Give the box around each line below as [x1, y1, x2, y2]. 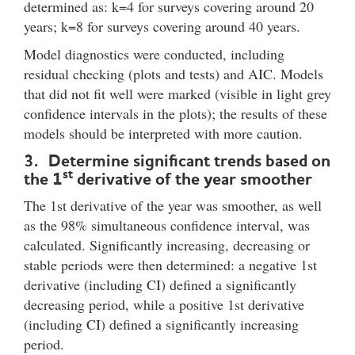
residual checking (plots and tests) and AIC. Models [24, 63, 323, 83]
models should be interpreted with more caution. [24, 123, 303, 143]
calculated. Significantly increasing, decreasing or [24, 235, 310, 254]
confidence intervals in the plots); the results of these [24, 103, 327, 123]
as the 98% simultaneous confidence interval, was [24, 215, 310, 235]
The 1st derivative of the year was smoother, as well [24, 195, 322, 215]
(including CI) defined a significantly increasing [24, 314, 299, 334]
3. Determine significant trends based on [24, 150, 330, 170]
